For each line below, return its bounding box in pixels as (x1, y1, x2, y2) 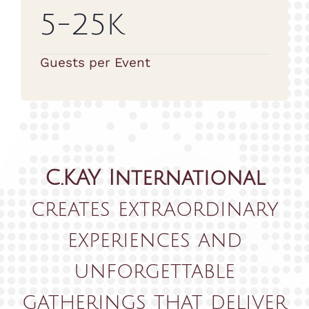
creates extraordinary (30, 198, 279, 221)
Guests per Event (39, 54, 150, 71)
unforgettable (74, 260, 235, 283)
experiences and (67, 229, 242, 252)
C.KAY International (44, 167, 265, 190)
